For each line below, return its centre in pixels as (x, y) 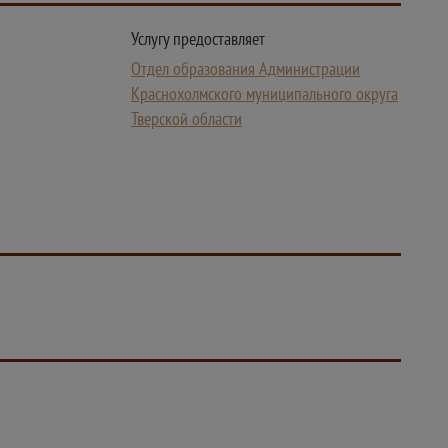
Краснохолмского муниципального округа (264, 93)
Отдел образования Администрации (245, 68)
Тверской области (186, 118)
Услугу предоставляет (198, 38)
